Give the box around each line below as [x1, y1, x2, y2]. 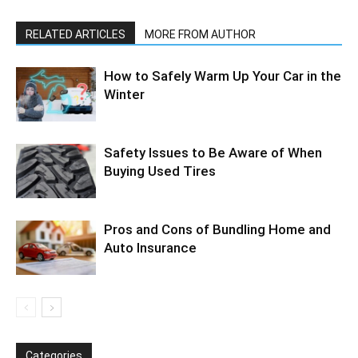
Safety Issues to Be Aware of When [104, 144, 322, 161]
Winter [104, 86, 145, 102]
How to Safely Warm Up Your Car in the [104, 67, 341, 84]
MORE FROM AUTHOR [145, 27, 256, 41]
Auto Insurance [104, 239, 197, 256]
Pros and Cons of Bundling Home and [104, 221, 331, 237]
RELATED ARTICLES [26, 27, 125, 41]
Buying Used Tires [104, 162, 216, 179]
